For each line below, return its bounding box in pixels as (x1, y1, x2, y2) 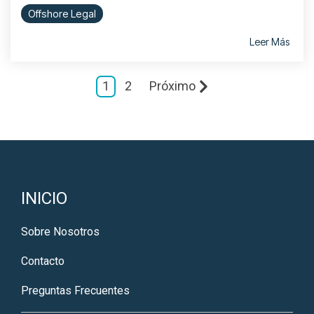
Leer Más (250, 36, 289, 48)
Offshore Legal (28, 8, 96, 20)
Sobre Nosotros (21, 224, 100, 238)
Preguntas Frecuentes (21, 283, 130, 297)
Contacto (21, 254, 64, 268)
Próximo (149, 78, 196, 94)
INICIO (21, 188, 67, 208)
